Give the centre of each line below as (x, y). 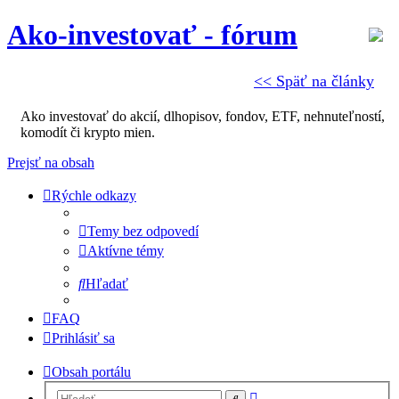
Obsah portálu (91, 372)
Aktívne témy (126, 251)
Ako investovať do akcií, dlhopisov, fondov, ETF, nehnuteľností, (203, 117)
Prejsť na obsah (51, 163)
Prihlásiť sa (83, 338)
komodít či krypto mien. (88, 133)
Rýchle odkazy (94, 196)
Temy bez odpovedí (143, 232)
